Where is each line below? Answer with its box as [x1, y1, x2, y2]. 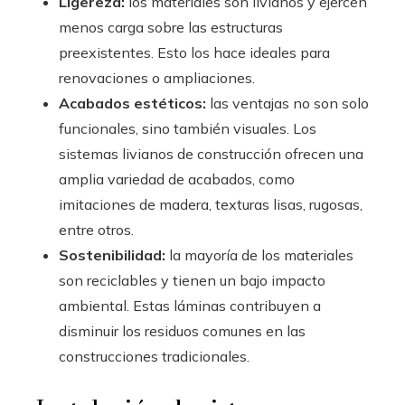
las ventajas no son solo [210, 94, 369, 112]
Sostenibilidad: [59, 246, 165, 264]
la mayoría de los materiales [165, 246, 353, 264]
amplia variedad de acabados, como [59, 170, 295, 188]
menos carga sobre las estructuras [59, 18, 283, 36]
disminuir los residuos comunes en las [59, 322, 306, 340]
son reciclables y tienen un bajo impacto [59, 271, 325, 289]
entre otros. [59, 221, 134, 239]
